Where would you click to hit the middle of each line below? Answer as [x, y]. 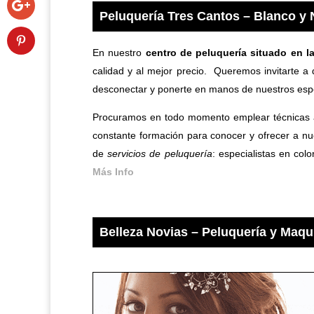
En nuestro [119, 52]
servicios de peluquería [160, 153]
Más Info [113, 171]
